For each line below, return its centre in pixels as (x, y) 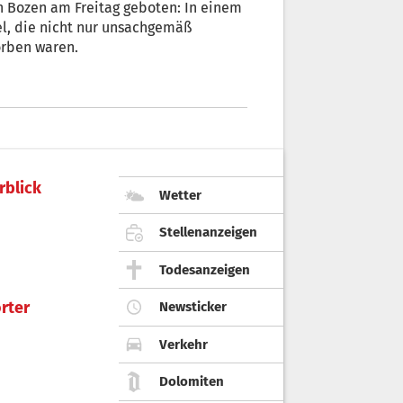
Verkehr (184, 344)
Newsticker (193, 307)
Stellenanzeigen (208, 233)
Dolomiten (192, 382)
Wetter (180, 195)
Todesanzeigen (205, 269)
